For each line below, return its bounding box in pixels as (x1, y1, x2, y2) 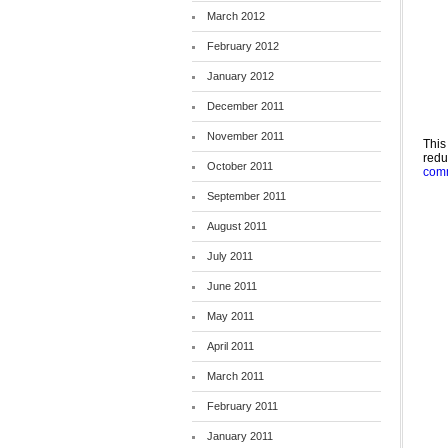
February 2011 (206, 400, 278, 412)
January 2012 (206, 70, 274, 82)
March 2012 (206, 10, 265, 22)
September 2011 (206, 190, 286, 202)
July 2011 (206, 250, 253, 262)
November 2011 (206, 130, 284, 142)
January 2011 (206, 430, 273, 442)
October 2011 (206, 160, 273, 172)
